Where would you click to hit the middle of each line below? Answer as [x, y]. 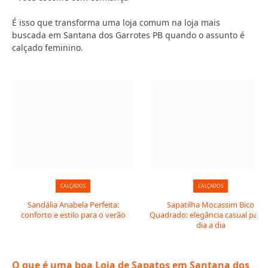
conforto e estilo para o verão [73, 215]
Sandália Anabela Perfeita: [73, 205]
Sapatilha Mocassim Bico [211, 205]
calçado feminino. [48, 48]
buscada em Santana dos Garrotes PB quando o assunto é [128, 35]
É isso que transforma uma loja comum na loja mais [116, 22]
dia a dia [211, 225]
